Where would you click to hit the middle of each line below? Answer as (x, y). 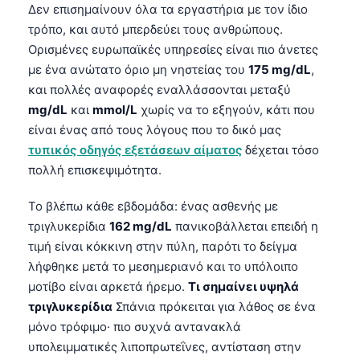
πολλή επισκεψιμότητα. (95, 170)
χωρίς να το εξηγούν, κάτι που (226, 109)
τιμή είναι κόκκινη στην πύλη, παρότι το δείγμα (163, 246)
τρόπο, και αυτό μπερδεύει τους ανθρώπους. (155, 29)
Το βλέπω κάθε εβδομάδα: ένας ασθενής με (153, 206)
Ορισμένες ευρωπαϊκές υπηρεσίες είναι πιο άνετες (173, 49)
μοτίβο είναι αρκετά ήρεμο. (108, 286)
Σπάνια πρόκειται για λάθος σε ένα (214, 306)
